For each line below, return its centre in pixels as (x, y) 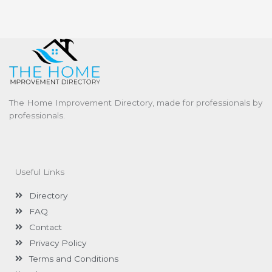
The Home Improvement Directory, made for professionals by (136, 102)
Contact (45, 227)
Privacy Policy (57, 243)
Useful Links (40, 172)
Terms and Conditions (73, 258)
